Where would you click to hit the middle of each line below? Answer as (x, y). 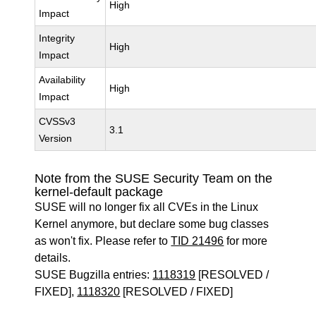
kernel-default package (99, 192)
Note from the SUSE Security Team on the (154, 178)
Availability (62, 80)
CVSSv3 (57, 121)
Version (56, 138)
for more (246, 241)
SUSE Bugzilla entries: (94, 275)
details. (53, 258)
